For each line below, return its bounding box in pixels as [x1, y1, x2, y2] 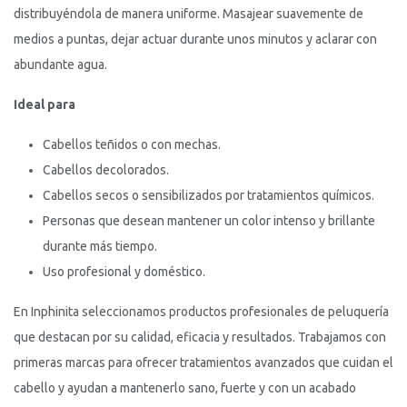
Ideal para [14, 97, 75, 113]
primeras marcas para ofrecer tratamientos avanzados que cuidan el [14, 355, 393, 371]
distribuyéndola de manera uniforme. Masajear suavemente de [14, 6, 363, 22]
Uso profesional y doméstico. [43, 264, 205, 280]
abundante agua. [14, 57, 107, 73]
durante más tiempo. [43, 239, 157, 254]
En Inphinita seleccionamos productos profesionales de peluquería [14, 304, 389, 320]
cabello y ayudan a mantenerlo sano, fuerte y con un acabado [14, 381, 356, 396]
